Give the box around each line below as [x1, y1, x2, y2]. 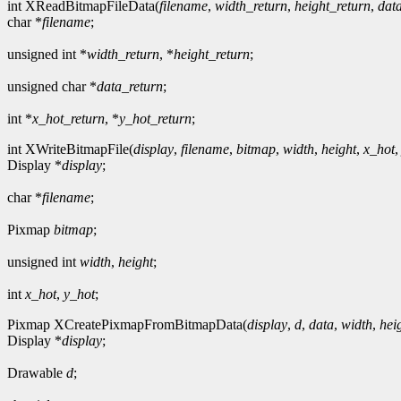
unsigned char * [7, 78, 97, 94]
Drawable [7, 364, 66, 380]
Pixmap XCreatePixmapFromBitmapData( [7, 316, 247, 332]
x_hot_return [32, 110, 105, 126]
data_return [97, 78, 163, 94]
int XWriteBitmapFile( [7, 141, 133, 157]
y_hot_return [119, 110, 192, 126]
